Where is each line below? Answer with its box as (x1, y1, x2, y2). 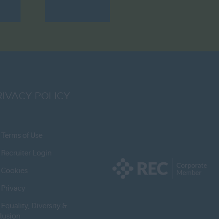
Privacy (1, 184, 26, 193)
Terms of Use (1, 131, 43, 140)
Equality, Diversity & (1, 202, 67, 210)
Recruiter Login (1, 149, 52, 157)
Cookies (1, 167, 28, 175)
